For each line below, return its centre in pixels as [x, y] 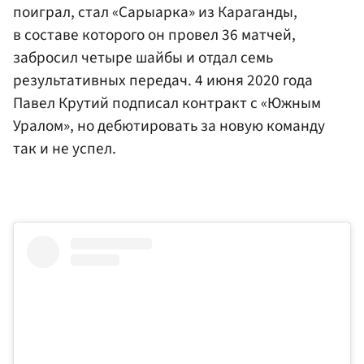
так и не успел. [65, 149]
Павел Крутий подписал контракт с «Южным [167, 104]
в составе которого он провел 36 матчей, [154, 35]
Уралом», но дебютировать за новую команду [169, 126]
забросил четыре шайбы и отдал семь [143, 58]
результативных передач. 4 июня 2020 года [163, 81]
